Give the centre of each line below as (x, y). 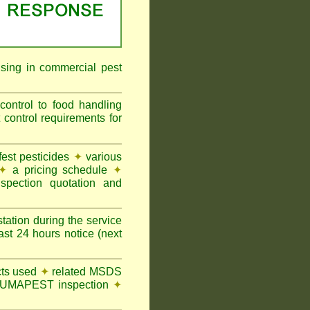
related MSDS (85, 272)
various (102, 157)
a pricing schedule (60, 170)
